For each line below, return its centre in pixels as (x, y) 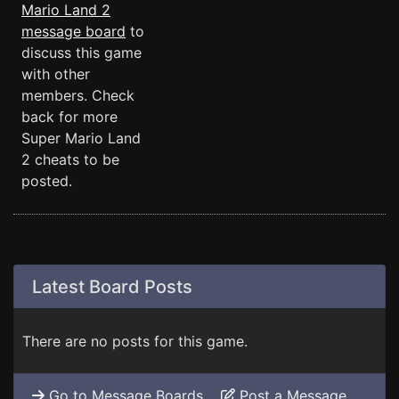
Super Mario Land (81, 138)
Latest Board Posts (112, 287)
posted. (47, 181)
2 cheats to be (70, 159)
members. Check (78, 95)
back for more (69, 117)
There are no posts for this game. (135, 341)
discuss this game (81, 53)
